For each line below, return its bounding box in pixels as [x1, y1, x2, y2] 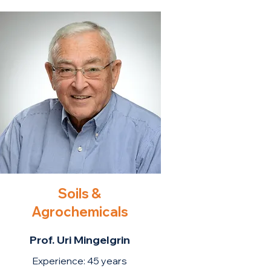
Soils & [58, 185, 101, 202]
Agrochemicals [31, 203, 128, 220]
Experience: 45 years [32, 255, 127, 267]
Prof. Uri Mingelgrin [29, 233, 130, 247]
